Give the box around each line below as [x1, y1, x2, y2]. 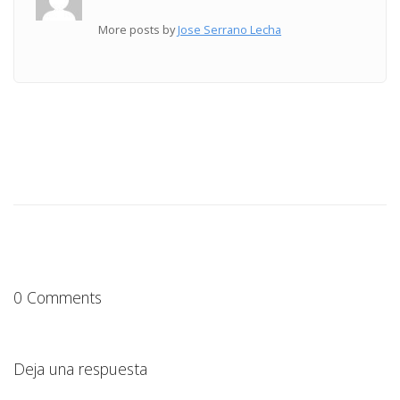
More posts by [98, 21, 179, 37]
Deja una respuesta [13, 358, 147, 380]
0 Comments [13, 287, 102, 309]
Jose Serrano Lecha [178, 21, 282, 37]
